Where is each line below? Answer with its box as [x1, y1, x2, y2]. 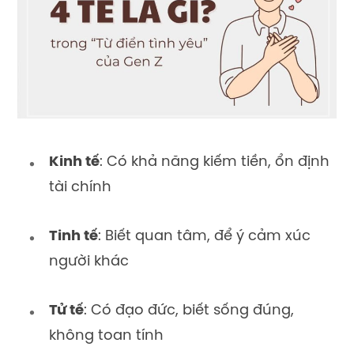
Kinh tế [49, 155, 100, 171]
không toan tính [49, 328, 164, 344]
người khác [49, 254, 129, 270]
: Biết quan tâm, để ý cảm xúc [98, 229, 311, 245]
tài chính [49, 180, 111, 196]
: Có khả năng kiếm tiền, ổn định [100, 155, 330, 171]
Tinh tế [49, 229, 98, 245]
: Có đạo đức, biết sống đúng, [84, 303, 294, 318]
